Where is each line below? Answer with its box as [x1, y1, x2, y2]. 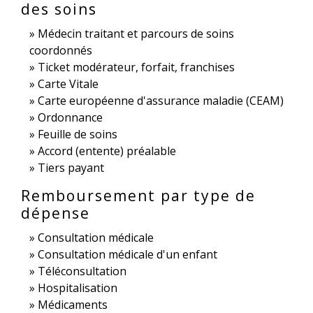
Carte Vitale [38, 76, 99, 92]
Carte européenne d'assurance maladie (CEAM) [38, 93, 284, 109]
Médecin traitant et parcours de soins [38, 26, 234, 42]
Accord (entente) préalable [38, 143, 176, 159]
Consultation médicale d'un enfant [38, 247, 217, 263]
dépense [21, 203, 90, 224]
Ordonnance [38, 110, 103, 126]
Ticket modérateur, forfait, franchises [38, 59, 235, 75]
